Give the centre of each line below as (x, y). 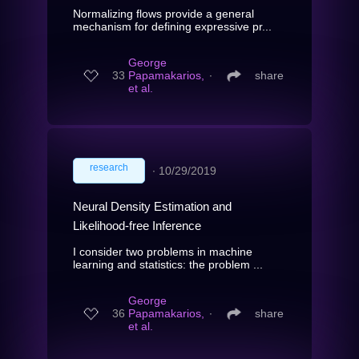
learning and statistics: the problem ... (168, 264)
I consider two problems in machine (163, 251)
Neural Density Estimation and (152, 206)
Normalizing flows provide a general (163, 13)
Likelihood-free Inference (137, 225)
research (109, 167)
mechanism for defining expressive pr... (172, 26)
